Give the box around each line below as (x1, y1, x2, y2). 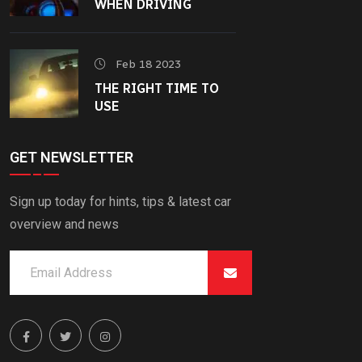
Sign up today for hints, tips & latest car (10, 193, 231, 209)
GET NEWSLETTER (10, 148, 133, 166)
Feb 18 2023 (112, 57, 181, 71)
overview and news (10, 216, 119, 232)
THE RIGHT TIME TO (95, 80, 219, 96)
